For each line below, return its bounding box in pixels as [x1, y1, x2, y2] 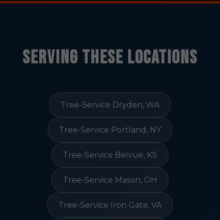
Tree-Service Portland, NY [59, 125, 161, 135]
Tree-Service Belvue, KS [63, 150, 157, 160]
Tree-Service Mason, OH [63, 175, 157, 185]
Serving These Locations [23, 46, 197, 69]
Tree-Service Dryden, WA [60, 100, 160, 110]
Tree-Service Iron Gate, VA [58, 200, 162, 210]
